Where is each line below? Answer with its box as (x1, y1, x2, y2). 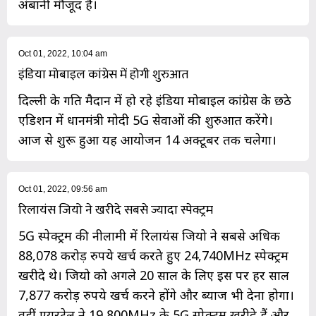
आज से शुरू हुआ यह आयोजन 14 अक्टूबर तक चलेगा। (18, 131, 276, 149)
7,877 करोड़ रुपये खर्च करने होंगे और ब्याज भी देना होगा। (18, 286, 294, 304)
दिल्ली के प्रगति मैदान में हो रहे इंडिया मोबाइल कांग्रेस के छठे (18, 92, 291, 109)
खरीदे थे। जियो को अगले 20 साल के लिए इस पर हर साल (18, 267, 289, 284)
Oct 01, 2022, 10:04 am (18, 49, 107, 59)
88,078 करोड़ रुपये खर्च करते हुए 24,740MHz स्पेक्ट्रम (18, 247, 288, 265)
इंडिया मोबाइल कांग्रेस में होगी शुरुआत (18, 64, 188, 86)
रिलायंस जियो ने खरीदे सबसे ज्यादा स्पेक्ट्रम (18, 200, 213, 221)
